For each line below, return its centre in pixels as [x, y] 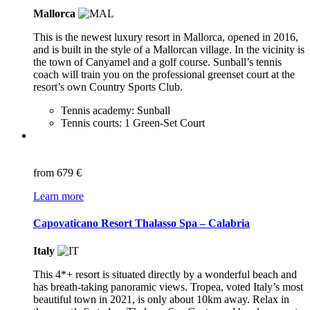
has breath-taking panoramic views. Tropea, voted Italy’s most [168, 286]
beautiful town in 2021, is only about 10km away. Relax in [161, 299]
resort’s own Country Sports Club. [108, 87]
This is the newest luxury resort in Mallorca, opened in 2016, [166, 37]
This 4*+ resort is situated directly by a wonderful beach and [165, 274]
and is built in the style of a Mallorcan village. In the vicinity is [169, 50]
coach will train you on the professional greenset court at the [164, 75]
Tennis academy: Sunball [116, 111]
